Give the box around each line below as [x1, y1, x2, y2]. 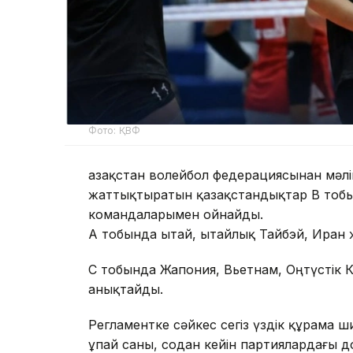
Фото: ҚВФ [88, 124, 141, 136]
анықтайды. [88, 281, 167, 297]
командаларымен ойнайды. [88, 206, 263, 222]
